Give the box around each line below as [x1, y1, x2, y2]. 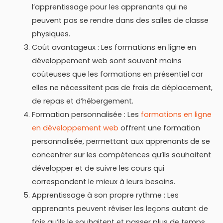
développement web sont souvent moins [31, 55, 182, 66]
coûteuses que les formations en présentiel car [31, 69, 203, 79]
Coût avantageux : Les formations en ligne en [31, 42, 196, 52]
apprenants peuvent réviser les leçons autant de [31, 203, 208, 214]
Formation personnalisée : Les [31, 109, 141, 119]
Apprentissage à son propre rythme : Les [31, 190, 179, 200]
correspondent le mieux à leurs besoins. [31, 176, 175, 187]
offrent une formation [118, 122, 200, 133]
